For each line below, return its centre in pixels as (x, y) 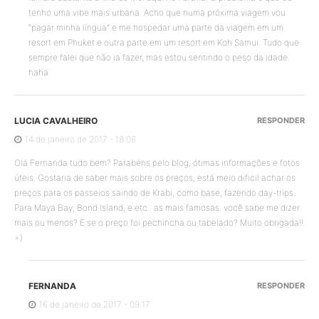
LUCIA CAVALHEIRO (56, 121)
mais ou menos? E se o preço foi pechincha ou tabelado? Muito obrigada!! (159, 223)
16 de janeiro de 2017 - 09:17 (95, 305)
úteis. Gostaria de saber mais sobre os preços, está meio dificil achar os (155, 178)
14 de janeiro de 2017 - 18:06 (80, 140)
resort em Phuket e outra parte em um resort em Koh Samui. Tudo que (164, 43)
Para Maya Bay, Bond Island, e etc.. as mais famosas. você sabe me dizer (157, 208)
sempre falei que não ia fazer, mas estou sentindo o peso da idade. (159, 58)
